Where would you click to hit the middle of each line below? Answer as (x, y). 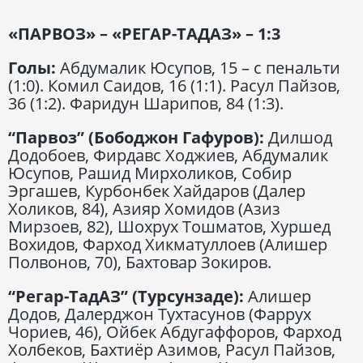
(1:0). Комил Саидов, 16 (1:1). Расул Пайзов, (174, 85)
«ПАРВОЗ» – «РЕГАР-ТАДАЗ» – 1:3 (144, 33)
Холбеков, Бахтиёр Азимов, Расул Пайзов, (172, 349)
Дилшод (298, 137)
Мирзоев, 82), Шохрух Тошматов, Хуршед (169, 226)
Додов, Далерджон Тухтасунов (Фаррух (160, 314)
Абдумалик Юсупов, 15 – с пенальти (200, 67)
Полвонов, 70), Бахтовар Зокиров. (140, 262)
